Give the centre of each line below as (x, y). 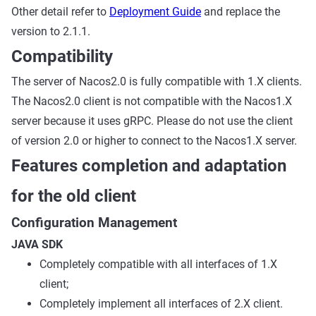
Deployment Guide (155, 12)
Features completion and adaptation (149, 166)
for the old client (74, 196)
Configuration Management (94, 223)
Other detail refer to (60, 12)
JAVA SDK (37, 244)
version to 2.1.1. (51, 31)
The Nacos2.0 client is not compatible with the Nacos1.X (152, 101)
